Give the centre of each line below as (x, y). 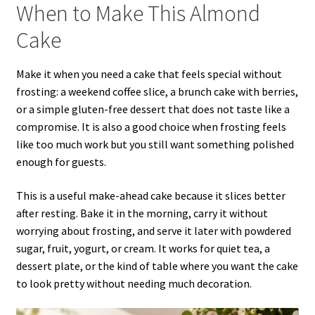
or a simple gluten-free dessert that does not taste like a (153, 109)
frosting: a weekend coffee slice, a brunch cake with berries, (157, 91)
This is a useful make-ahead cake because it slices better (150, 195)
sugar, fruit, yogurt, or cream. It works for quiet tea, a (143, 248)
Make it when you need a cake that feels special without (149, 73)
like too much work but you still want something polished (155, 144)
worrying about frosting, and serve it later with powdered (153, 230)
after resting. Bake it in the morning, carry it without (142, 213)
